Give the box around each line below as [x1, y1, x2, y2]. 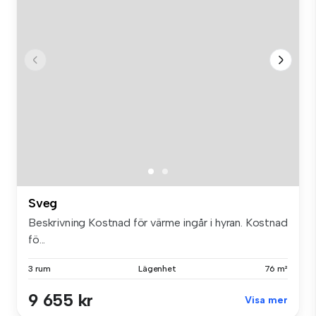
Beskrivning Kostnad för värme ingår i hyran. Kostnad [28, 215, 288, 229]
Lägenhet [138, 263, 177, 274]
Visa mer [245, 293, 288, 306]
